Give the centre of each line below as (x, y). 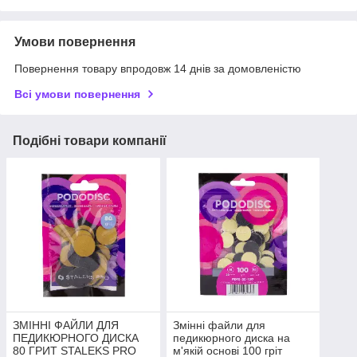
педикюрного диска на (231, 337)
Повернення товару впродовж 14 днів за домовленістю (158, 69)
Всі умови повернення (77, 94)
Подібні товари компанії (90, 141)
